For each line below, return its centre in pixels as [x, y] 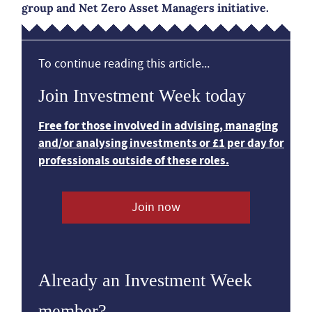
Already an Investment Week [145, 280]
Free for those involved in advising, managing [158, 126]
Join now [156, 207]
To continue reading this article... [124, 64]
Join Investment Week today [142, 96]
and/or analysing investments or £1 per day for [161, 143]
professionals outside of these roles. [134, 161]
